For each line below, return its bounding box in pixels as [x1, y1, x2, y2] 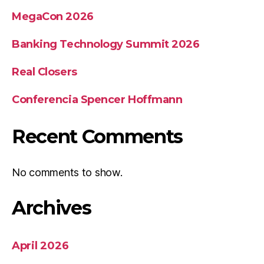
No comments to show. [12, 166, 123, 179]
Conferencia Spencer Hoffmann [12, 93, 183, 106]
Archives [12, 196, 91, 219]
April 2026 [12, 239, 69, 252]
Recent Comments [12, 125, 183, 148]
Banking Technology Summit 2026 [12, 38, 200, 51]
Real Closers [12, 65, 77, 78]
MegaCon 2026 [12, 10, 94, 23]
